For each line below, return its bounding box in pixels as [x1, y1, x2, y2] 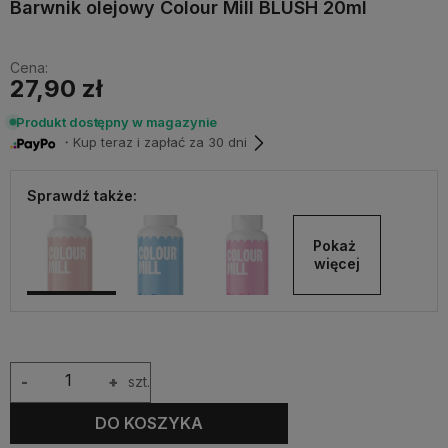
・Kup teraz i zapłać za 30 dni [56, 134, 247, 151]
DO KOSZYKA [95, 413, 204, 434]
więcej [313, 254, 360, 272]
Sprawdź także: [27, 186, 137, 204]
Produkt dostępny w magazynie [16, 113, 218, 130]
